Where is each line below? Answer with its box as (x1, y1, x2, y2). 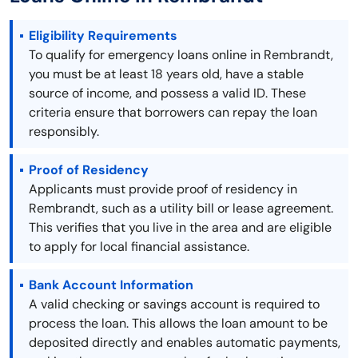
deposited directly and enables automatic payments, (29, 334, 340, 352)
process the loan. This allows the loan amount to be (29, 315, 328, 332)
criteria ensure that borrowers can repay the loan (29, 104, 317, 121)
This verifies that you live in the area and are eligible (29, 219, 332, 237)
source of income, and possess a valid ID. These (29, 85, 306, 102)
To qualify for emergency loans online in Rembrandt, (29, 46, 333, 64)
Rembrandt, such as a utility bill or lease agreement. (29, 200, 333, 217)
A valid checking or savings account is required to (29, 296, 320, 313)
